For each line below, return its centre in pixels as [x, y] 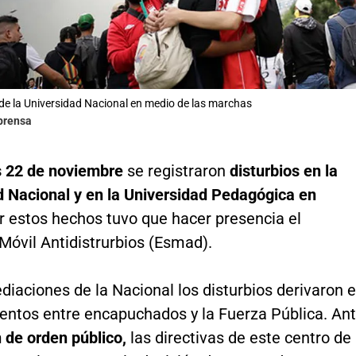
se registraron [176, 171]
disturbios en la [283, 171]
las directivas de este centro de [240, 338]
